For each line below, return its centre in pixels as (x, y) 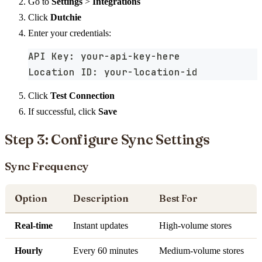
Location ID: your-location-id (113, 72)
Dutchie (66, 17)
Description (101, 199)
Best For (178, 199)
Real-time (34, 226)
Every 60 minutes (106, 251)
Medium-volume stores (201, 251)
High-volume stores (195, 226)
